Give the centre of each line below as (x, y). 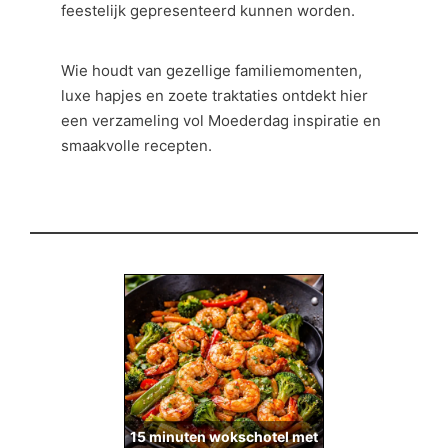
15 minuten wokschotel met (224, 436)
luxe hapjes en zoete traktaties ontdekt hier (215, 95)
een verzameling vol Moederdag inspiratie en (221, 120)
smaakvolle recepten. (137, 145)
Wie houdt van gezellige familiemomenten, (212, 70)
